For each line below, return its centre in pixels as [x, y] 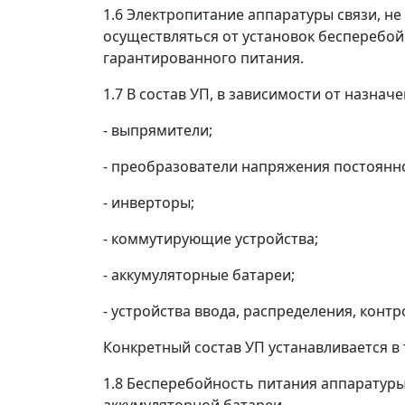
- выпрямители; [158, 130]
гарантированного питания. [203, 58]
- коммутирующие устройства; [211, 239]
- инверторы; [149, 202]
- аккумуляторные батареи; [199, 275]
